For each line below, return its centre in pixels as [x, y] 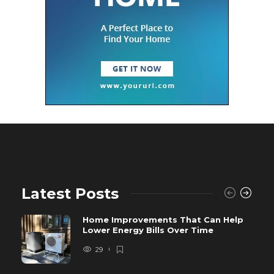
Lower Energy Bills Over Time [149, 230]
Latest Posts [70, 193]
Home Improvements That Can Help [163, 219]
